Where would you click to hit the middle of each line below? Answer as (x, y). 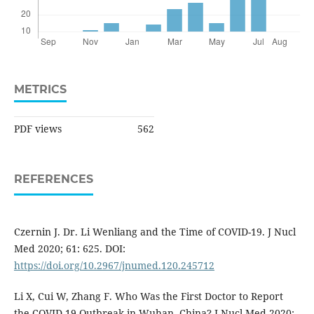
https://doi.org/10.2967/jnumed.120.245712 (114, 266)
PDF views (37, 129)
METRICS (40, 90)
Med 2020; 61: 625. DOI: (69, 249)
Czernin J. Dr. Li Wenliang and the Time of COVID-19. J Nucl (155, 232)
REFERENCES (53, 179)
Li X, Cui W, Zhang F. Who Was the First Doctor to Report (148, 296)
